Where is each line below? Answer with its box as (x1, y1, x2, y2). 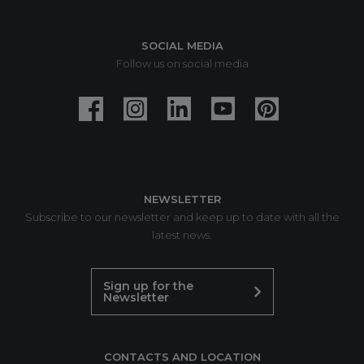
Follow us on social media (115, 57, 249, 70)
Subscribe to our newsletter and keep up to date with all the (24, 210, 340, 223)
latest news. (152, 228, 212, 241)
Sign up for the (102, 279, 193, 293)
